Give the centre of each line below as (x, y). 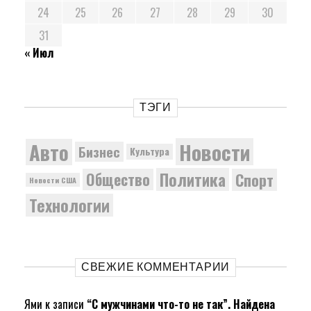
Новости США (53, 179)
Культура (150, 151)
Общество (118, 179)
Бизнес (99, 152)
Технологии (69, 205)
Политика (193, 179)
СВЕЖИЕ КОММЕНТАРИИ (155, 267)
